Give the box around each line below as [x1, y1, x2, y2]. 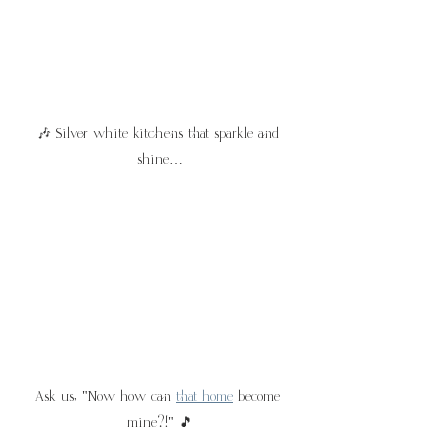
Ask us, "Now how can [35, 389, 176, 406]
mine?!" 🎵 [127, 415, 193, 432]
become [233, 389, 285, 406]
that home [176, 389, 233, 406]
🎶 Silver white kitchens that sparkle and [36, 125, 284, 142]
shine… [137, 151, 183, 168]
